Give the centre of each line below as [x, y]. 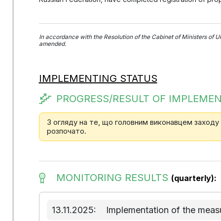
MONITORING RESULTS [113, 178]
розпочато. [66, 131]
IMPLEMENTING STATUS [98, 78]
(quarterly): [194, 178]
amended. [52, 44]
